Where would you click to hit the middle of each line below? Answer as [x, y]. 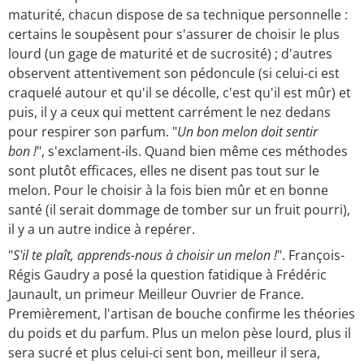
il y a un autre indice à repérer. [102, 230]
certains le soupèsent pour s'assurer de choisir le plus [174, 35]
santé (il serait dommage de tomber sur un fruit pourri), [179, 210]
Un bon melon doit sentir [247, 132]
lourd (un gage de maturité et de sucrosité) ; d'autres [170, 54]
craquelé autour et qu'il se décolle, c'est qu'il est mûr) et [180, 93]
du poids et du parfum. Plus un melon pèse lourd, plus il [180, 334]
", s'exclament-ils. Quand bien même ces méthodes [192, 152]
